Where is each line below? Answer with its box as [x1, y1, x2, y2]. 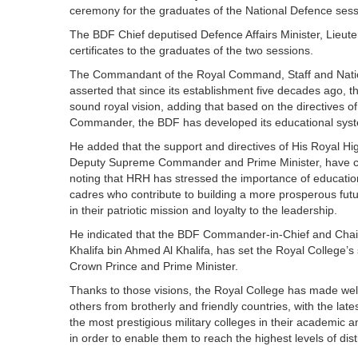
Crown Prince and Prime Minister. [70, 260, 238, 272]
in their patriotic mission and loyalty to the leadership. [70, 204, 337, 217]
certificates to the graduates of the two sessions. [70, 44, 313, 57]
